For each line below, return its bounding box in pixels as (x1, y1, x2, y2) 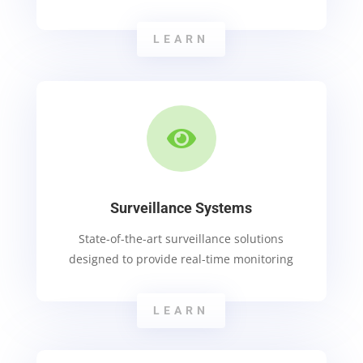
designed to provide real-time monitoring (69, 250, 294, 267)
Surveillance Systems (110, 199, 253, 216)
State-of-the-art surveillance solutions (79, 230, 284, 246)
